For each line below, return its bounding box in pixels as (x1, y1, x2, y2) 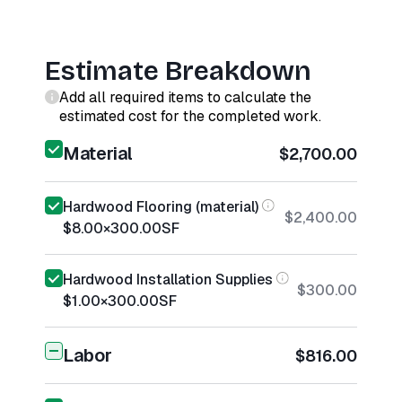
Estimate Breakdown (45, 55, 311, 87)
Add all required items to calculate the (59, 88, 311, 107)
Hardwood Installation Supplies (63, 270, 273, 289)
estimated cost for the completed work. (59, 107, 321, 126)
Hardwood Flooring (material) (63, 197, 258, 216)
